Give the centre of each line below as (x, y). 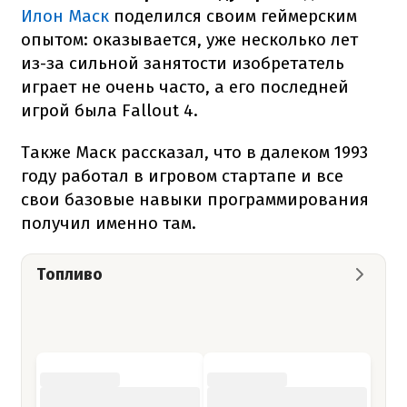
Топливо (69, 274)
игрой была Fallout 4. (109, 110)
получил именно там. (109, 223)
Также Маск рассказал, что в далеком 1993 (194, 152)
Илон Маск (65, 15)
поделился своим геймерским (233, 15)
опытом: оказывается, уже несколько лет (189, 39)
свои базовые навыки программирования (195, 199)
